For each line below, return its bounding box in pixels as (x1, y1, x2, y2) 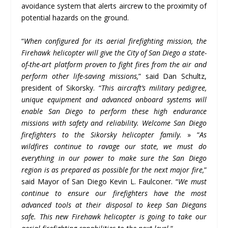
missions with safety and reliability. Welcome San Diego (21, 118, 207, 128)
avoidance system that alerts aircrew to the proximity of (21, 1, 207, 11)
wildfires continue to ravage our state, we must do (21, 141, 207, 151)
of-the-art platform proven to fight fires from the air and (21, 59, 207, 69)
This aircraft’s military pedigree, (101, 82, 207, 93)
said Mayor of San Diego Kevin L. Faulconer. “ (21, 176, 179, 186)
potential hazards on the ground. (21, 13, 129, 23)
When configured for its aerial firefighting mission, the (24, 36, 207, 46)
